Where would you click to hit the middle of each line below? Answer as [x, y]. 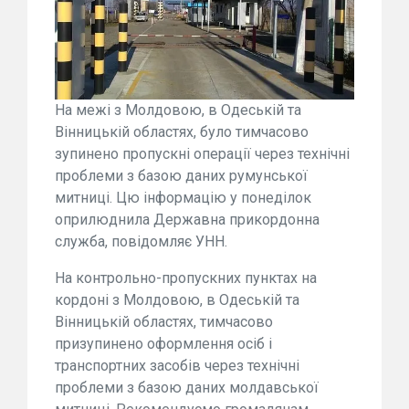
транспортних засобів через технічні [177, 366]
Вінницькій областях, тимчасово [164, 322]
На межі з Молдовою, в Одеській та [178, 110]
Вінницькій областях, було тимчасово [182, 132]
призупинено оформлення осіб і [163, 344]
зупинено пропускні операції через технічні [202, 154]
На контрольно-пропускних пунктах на [186, 278]
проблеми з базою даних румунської [181, 176]
